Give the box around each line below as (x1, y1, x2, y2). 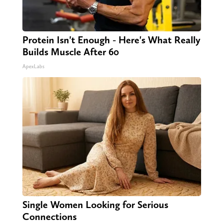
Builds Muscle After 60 (22, 46, 119, 58)
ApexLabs (22, 63, 44, 70)
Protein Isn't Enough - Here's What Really (22, 34, 201, 46)
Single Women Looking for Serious (22, 199, 168, 211)
